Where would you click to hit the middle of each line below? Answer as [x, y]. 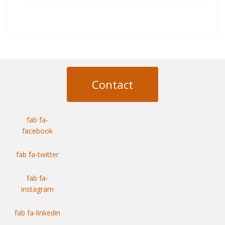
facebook [38, 131]
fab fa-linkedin [38, 213]
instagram [38, 189]
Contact [113, 84]
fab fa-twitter [38, 154]
